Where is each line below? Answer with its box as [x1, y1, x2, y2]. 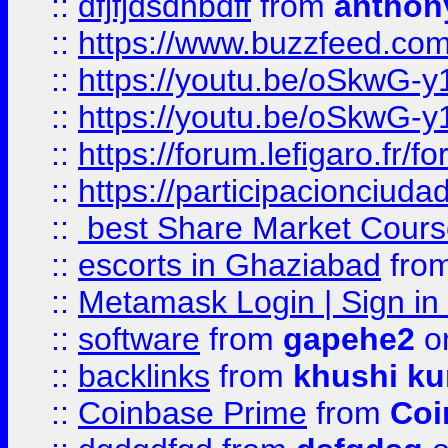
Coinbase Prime [78, 395, 307, 431]
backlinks [78, 358, 210, 394]
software [78, 321, 200, 357]
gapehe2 [283, 321, 415, 357]
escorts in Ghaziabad [78, 247, 381, 283]
